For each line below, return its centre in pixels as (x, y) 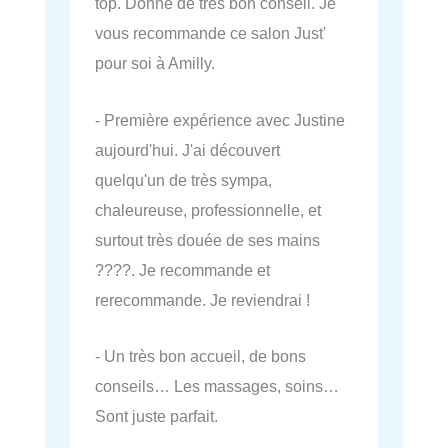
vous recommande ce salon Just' (210, 33)
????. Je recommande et (182, 269)
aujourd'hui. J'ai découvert (187, 149)
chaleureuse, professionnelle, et (208, 209)
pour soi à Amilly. (155, 63)
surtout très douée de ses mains (207, 239)
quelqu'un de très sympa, (183, 179)
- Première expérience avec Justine (220, 119)
